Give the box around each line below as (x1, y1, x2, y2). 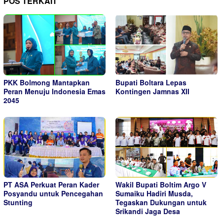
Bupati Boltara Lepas (115, 77, 186, 87)
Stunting (3, 197, 33, 208)
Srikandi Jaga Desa (115, 206, 180, 217)
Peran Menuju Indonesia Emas (3, 86, 106, 96)
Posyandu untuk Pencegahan (3, 188, 103, 199)
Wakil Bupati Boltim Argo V (115, 180, 206, 190)
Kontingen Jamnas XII (115, 86, 189, 96)
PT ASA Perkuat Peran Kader (3, 180, 99, 190)
